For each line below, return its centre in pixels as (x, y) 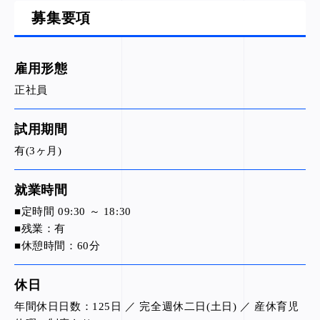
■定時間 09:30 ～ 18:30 (73, 211)
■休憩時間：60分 (57, 246)
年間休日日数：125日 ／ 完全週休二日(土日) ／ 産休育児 (157, 306)
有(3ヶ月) (38, 151)
